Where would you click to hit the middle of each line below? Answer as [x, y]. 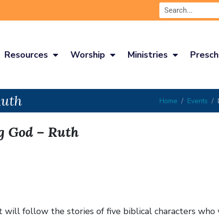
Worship [88, 55]
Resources [26, 55]
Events [197, 101]
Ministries [147, 55]
